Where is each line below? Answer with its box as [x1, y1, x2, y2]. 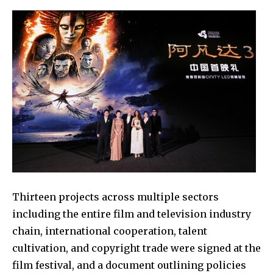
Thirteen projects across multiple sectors [12, 190, 219, 203]
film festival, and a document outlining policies [12, 258, 246, 271]
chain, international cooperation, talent [12, 224, 207, 237]
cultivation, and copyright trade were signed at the [12, 241, 261, 254]
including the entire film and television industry [12, 207, 251, 220]
